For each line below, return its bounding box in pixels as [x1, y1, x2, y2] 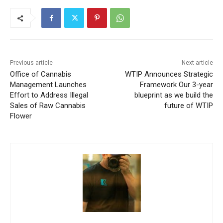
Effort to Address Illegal [10, 114, 88, 124]
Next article [174, 83, 206, 91]
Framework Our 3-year [132, 104, 206, 113]
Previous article [10, 83, 53, 91]
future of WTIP [156, 125, 206, 134]
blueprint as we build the [126, 114, 206, 124]
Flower [10, 135, 32, 145]
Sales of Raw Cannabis [10, 125, 86, 134]
